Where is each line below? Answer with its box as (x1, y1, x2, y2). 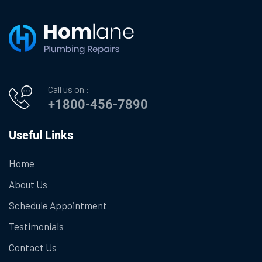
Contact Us (9, 241, 57, 253)
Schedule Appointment (9, 199, 107, 211)
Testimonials (9, 220, 64, 232)
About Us (9, 178, 47, 190)
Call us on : (48, 83, 89, 95)
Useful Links (9, 127, 73, 142)
